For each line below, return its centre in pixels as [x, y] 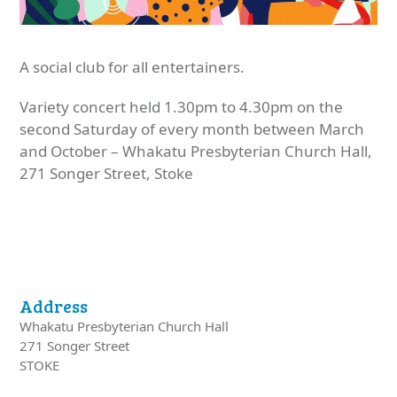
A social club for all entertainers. [132, 66]
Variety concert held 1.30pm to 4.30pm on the [182, 106]
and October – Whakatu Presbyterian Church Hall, [196, 151]
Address [54, 305]
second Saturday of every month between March [192, 128]
